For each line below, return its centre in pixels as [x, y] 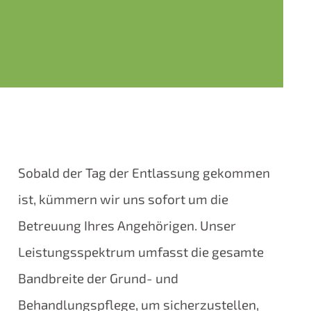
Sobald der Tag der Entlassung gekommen [144, 173]
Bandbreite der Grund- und [99, 278]
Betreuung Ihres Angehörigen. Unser [127, 226]
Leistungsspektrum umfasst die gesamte [141, 252]
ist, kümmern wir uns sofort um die [124, 199]
